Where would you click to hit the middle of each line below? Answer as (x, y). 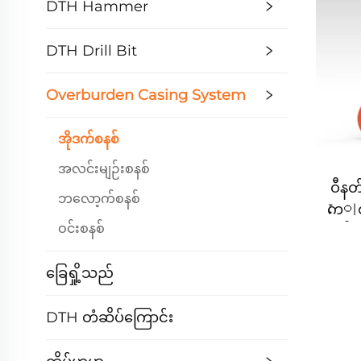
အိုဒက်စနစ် (89, 139)
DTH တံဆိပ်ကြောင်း (110, 317)
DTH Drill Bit (91, 50)
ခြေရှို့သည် (80, 273)
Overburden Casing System (146, 95)
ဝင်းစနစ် (81, 228)
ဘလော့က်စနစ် (99, 199)
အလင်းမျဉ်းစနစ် (104, 169)
